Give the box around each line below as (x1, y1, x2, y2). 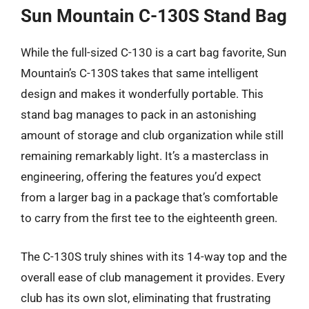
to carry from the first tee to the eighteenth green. (21, 211, 277, 225)
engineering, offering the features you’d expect (21, 170, 261, 183)
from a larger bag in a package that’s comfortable (21, 190, 278, 204)
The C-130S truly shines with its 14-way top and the (21, 249, 287, 263)
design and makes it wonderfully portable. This (21, 87, 263, 101)
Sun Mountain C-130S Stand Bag (21, 6, 287, 26)
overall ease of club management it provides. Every (21, 270, 285, 284)
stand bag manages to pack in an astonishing (21, 108, 257, 121)
